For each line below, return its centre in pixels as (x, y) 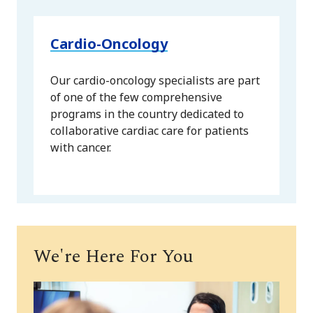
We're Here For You (114, 257)
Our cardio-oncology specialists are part (155, 81)
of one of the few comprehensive (136, 97)
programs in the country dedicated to (147, 114)
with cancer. (81, 148)
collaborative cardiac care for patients (150, 131)
